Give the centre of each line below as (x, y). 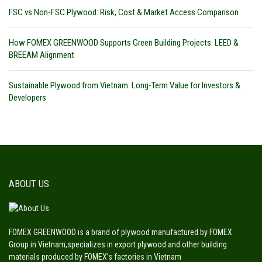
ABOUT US (29, 183)
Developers (27, 97)
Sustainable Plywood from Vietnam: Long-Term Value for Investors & (125, 85)
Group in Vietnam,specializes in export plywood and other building (118, 244)
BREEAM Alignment (42, 55)
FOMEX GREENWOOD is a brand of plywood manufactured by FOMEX (120, 232)
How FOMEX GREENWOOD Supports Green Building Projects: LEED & (124, 42)
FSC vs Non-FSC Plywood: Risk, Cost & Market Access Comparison (124, 12)
